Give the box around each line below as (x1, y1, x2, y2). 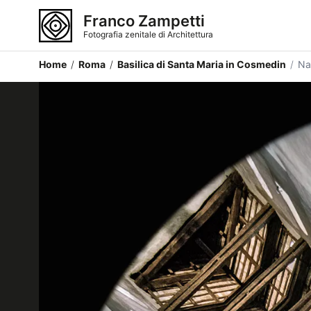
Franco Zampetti (83, 11, 205, 30)
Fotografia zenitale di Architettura (83, 28, 213, 40)
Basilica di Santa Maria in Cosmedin (117, 58, 286, 70)
